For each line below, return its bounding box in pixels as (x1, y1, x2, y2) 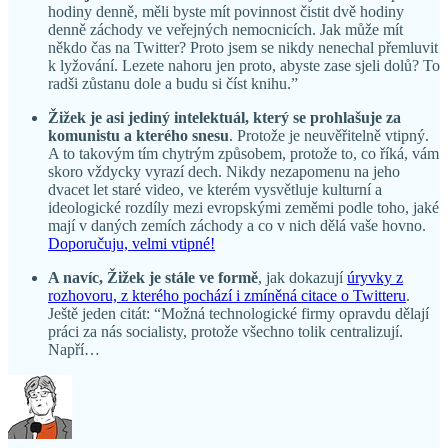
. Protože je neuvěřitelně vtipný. (229, 126, 429, 144)
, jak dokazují (258, 268, 347, 286)
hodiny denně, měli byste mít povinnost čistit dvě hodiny (48, 2, 404, 20)
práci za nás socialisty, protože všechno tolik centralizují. (48, 322, 403, 340)
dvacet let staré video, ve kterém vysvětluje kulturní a (48, 180, 382, 198)
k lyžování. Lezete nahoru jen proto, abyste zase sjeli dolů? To (48, 56, 440, 74)
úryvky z (347, 268, 403, 286)
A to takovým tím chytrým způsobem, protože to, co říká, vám (48, 144, 439, 162)
